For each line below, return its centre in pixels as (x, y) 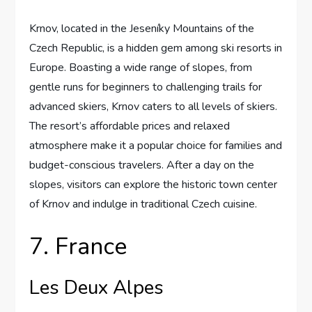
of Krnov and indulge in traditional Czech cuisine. (143, 204)
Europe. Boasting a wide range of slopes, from (141, 68)
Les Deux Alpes (97, 288)
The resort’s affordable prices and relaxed (130, 126)
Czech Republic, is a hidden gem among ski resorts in (156, 48)
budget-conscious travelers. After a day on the (142, 165)
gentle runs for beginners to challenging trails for (146, 87)
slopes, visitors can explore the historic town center (154, 185)
